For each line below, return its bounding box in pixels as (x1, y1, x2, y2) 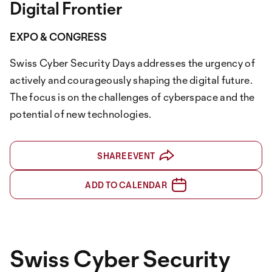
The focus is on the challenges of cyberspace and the (10, 90, 255, 103)
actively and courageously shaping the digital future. (10, 73, 253, 86)
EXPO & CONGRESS (10, 30, 107, 43)
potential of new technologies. (10, 107, 152, 120)
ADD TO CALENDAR (85, 180, 168, 190)
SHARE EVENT (97, 151, 155, 161)
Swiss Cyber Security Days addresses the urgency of (10, 56, 256, 69)
